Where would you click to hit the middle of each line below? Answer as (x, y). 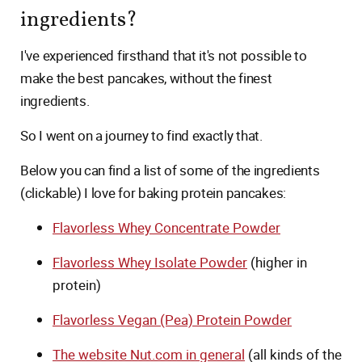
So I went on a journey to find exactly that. (141, 135)
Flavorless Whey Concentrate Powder (166, 227)
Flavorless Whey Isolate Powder (150, 262)
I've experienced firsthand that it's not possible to (164, 55)
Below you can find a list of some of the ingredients (170, 170)
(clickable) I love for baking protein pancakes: (153, 193)
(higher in (277, 262)
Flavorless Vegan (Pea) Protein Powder (172, 320)
